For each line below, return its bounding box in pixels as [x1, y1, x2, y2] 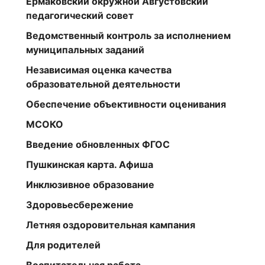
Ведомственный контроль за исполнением [26, 29, 231, 41]
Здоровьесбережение [26, 198, 134, 211]
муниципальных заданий [26, 43, 144, 56]
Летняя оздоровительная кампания [26, 218, 195, 231]
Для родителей [26, 238, 101, 251]
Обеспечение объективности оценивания [26, 98, 226, 110]
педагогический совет [26, 9, 134, 21]
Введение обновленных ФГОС [26, 138, 170, 150]
